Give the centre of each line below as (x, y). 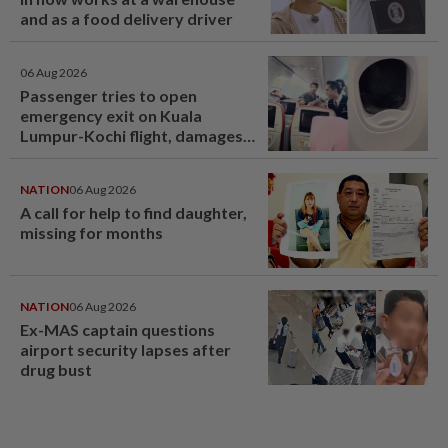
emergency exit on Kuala (111, 115)
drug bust (56, 369)
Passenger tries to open (108, 95)
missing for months (91, 232)
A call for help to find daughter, (133, 212)
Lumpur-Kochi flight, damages (131, 135)
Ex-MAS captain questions (117, 329)
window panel (71, 155)
